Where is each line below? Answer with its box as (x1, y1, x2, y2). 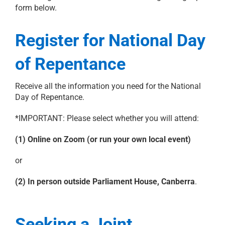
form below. (15, 3, 57, 13)
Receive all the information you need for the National (15, 81, 201, 91)
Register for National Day (15, 30, 205, 50)
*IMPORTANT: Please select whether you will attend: (15, 113, 199, 123)
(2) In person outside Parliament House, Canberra (15, 176, 195, 186)
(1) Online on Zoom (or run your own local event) (15, 134, 191, 144)
